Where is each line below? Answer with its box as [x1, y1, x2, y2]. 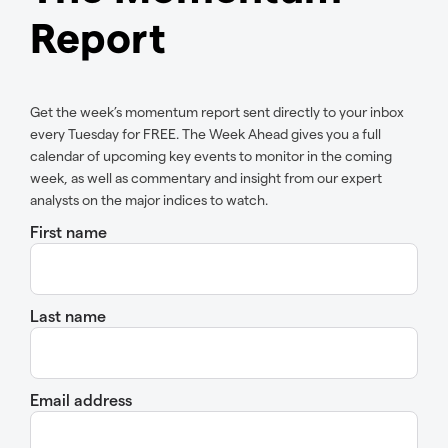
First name [30, 222, 107, 242]
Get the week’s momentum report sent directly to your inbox [30, 103, 404, 121]
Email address [30, 390, 132, 410]
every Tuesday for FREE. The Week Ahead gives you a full [30, 125, 381, 143]
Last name [30, 306, 106, 326]
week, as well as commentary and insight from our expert [30, 169, 382, 187]
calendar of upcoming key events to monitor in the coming [30, 147, 392, 165]
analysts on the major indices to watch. [30, 191, 268, 209]
